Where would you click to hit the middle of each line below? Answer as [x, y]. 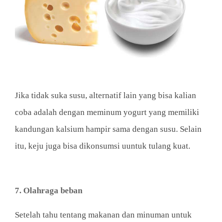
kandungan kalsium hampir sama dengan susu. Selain [108, 129]
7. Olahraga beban [49, 190]
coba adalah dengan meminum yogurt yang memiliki [107, 112]
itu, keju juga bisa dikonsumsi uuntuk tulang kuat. [103, 146]
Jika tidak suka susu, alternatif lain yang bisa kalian [106, 95]
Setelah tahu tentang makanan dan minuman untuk [103, 215]
